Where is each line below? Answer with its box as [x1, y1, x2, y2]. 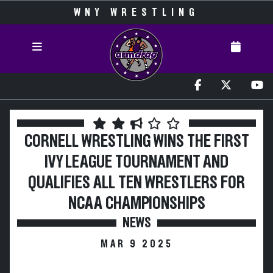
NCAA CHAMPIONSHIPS [68, 195, 205, 213]
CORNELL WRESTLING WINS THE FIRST [24, 133, 249, 151]
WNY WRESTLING [74, 7, 199, 18]
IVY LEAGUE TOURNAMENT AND [44, 154, 229, 171]
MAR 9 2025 [100, 239, 173, 250]
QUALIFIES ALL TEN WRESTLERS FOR [28, 174, 245, 192]
